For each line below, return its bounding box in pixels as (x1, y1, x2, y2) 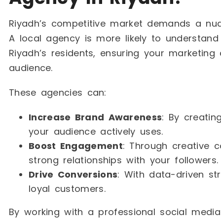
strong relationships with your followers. (29, 154, 219, 167)
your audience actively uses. (29, 125, 163, 138)
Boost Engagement (29, 140, 123, 152)
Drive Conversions (29, 168, 118, 181)
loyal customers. (29, 183, 106, 195)
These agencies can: (9, 86, 107, 99)
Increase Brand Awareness (29, 111, 162, 124)
